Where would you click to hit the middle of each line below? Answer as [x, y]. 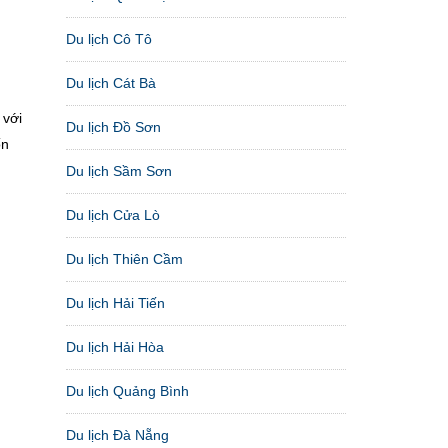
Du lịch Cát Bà [111, 82]
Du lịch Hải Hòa [115, 346]
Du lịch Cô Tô [109, 38]
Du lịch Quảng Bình [127, 390]
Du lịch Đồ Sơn [113, 126]
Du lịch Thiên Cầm [124, 258]
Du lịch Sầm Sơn [119, 170]
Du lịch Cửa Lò [113, 214]
